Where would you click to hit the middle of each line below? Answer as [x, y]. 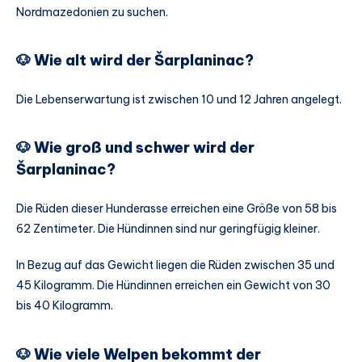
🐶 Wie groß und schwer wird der [135, 148]
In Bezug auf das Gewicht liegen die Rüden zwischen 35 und [175, 265]
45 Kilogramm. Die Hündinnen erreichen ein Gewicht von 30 [173, 286]
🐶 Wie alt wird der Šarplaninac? [135, 61]
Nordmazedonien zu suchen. [92, 12]
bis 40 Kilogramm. [65, 306]
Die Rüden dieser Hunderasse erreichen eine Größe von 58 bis [177, 208]
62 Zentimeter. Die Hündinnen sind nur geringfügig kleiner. [168, 228]
